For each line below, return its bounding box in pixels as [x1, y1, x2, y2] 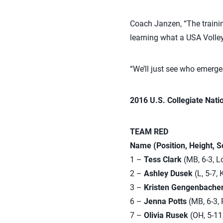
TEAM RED [129, 127, 168, 136]
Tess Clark [143, 155, 182, 164]
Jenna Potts [143, 197, 187, 206]
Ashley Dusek [143, 169, 193, 178]
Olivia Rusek [143, 211, 188, 220]
